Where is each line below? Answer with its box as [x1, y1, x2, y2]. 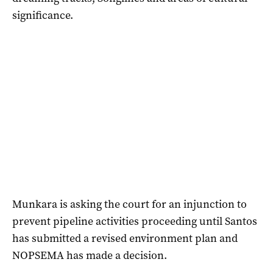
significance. [12, 7, 73, 23]
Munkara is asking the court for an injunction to [12, 196, 247, 211]
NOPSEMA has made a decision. [12, 247, 167, 263]
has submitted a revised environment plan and [12, 230, 238, 246]
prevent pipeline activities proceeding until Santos [12, 213, 257, 229]
